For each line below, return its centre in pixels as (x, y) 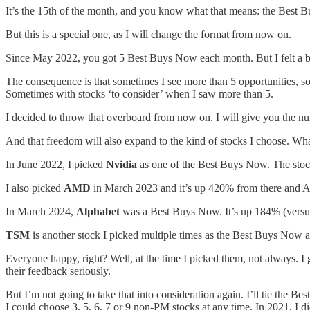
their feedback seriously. (58, 271)
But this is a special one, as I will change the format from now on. (148, 34)
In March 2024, (41, 211)
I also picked (35, 188)
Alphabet (98, 211)
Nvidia (121, 164)
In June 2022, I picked (56, 164)
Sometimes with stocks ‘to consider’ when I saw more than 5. (139, 93)
